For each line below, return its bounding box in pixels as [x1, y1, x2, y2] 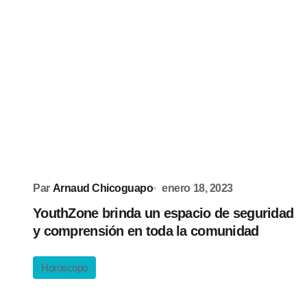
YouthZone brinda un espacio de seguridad [33, 206, 294, 221]
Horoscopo [41, 262, 88, 273]
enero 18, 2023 [162, 182, 233, 194]
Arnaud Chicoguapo [52, 182, 153, 194]
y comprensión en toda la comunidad [33, 223, 259, 238]
